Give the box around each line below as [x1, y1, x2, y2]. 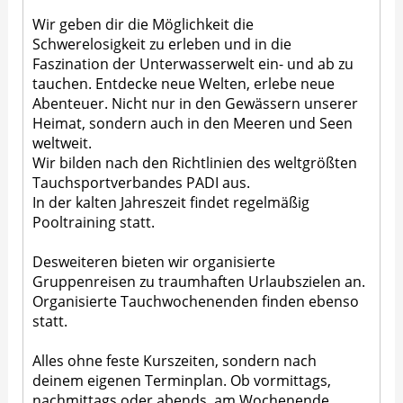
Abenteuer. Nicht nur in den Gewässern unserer [32, 94, 359, 114]
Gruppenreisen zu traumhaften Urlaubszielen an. [32, 272, 366, 292]
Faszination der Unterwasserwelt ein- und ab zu [32, 54, 354, 75]
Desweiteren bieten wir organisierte [32, 252, 276, 273]
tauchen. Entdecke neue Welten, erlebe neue [32, 74, 336, 94]
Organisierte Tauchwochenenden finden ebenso [32, 291, 360, 312]
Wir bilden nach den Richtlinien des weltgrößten [32, 153, 358, 174]
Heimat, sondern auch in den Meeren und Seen [32, 113, 354, 134]
